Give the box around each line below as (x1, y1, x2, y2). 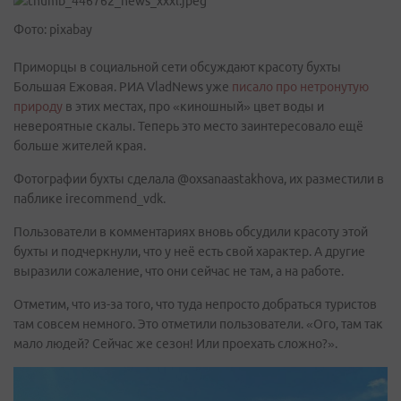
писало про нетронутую (229, 80, 369, 94)
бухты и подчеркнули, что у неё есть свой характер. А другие (13, 244, 365, 259)
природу (13, 99, 63, 114)
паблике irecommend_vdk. (13, 192, 166, 206)
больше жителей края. (13, 139, 146, 153)
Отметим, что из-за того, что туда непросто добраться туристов (13, 297, 377, 311)
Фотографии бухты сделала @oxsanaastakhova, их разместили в (13, 172, 384, 186)
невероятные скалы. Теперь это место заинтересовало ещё (13, 119, 363, 133)
